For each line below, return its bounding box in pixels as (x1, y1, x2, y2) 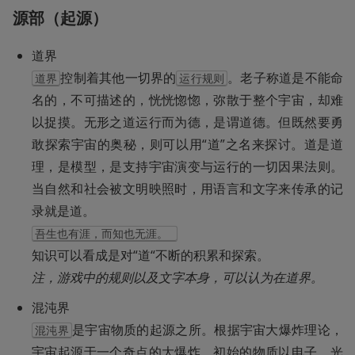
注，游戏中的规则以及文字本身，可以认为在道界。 (32, 268, 323, 286)
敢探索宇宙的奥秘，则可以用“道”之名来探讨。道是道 (32, 135, 343, 153)
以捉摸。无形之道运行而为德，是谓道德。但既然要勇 (32, 113, 343, 131)
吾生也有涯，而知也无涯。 (35, 227, 174, 240)
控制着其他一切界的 (60, 68, 177, 86)
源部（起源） (13, 6, 108, 29)
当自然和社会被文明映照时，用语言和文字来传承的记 (32, 179, 343, 197)
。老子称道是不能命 (227, 68, 344, 86)
